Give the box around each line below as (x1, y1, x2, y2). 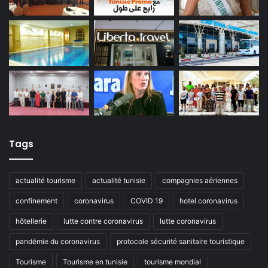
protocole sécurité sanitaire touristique (117, 237, 245, 246)
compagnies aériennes (162, 176, 237, 185)
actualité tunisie (92, 176, 145, 185)
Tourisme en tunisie (63, 257, 127, 267)
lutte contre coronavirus (63, 217, 143, 226)
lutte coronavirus (160, 217, 216, 226)
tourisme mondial (144, 257, 201, 267)
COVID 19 (130, 196, 163, 206)
